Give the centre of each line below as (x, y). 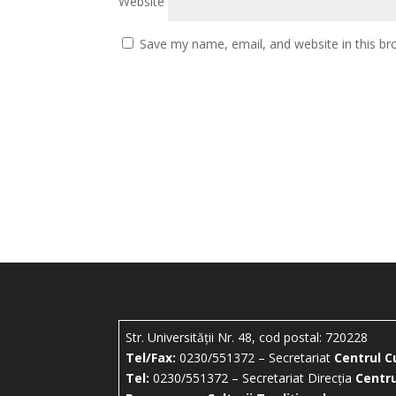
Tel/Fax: (151, 357)
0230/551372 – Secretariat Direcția (253, 377)
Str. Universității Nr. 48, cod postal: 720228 (247, 337)
